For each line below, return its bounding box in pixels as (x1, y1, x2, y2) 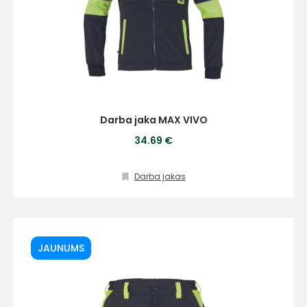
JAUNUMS (38, 241, 84, 255)
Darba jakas (134, 171, 186, 182)
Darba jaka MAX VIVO (99, 113, 208, 127)
